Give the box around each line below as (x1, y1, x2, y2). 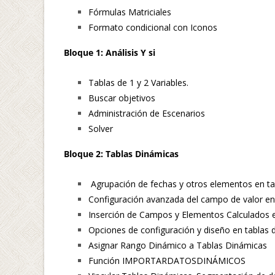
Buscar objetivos (88, 91, 155, 104)
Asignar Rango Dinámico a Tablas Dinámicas (88, 239, 267, 251)
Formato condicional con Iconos (88, 21, 217, 33)
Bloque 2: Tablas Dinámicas (64, 147, 179, 160)
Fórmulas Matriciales (88, 6, 171, 18)
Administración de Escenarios (88, 107, 205, 119)
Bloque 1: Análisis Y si (64, 46, 155, 58)
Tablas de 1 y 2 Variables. (88, 76, 188, 88)
